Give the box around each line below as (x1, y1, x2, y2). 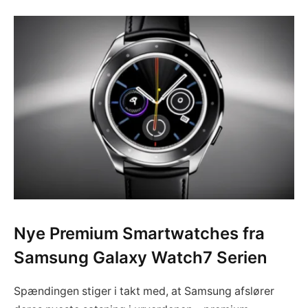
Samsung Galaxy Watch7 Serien (14, 247, 267, 267)
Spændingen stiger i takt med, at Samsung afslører (14, 284, 274, 298)
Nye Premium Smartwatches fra (14, 223, 265, 243)
